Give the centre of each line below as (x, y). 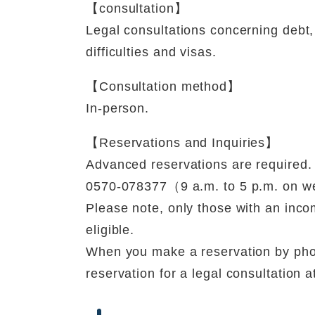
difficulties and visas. (151, 52)
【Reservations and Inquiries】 (182, 143)
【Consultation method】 (163, 87)
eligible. (110, 230)
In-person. (117, 109)
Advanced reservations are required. (199, 165)
